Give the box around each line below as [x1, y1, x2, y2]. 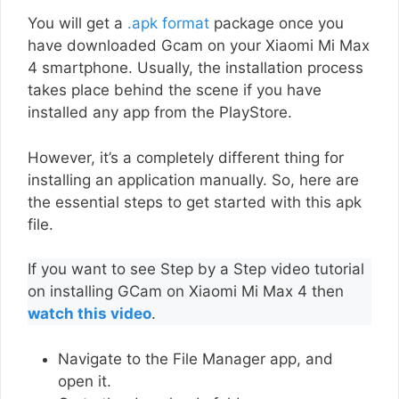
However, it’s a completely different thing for [28, 148, 344, 167]
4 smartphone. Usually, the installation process [28, 59, 363, 77]
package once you [209, 14, 344, 33]
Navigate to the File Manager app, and [58, 349, 333, 368]
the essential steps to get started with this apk [28, 192, 362, 211]
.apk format [127, 14, 209, 33]
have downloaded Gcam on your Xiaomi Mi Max [28, 37, 370, 55]
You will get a [28, 14, 127, 33]
